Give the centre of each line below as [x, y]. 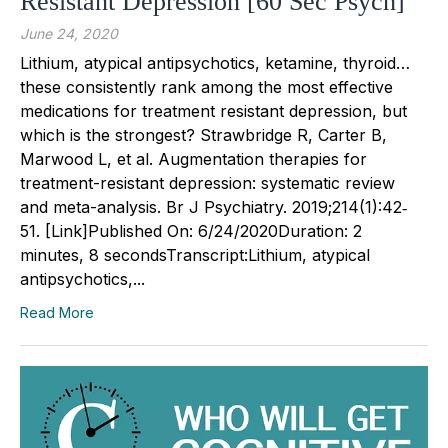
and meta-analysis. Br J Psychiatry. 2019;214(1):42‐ [213, 206]
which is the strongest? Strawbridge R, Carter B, [203, 134]
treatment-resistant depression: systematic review [207, 182]
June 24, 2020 [69, 33]
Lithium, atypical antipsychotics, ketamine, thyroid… [215, 62]
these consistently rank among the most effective [206, 86]
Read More [57, 312]
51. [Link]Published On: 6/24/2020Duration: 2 [191, 230]
